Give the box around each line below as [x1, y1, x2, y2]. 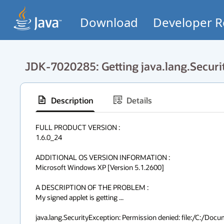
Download [80, 14, 138, 30]
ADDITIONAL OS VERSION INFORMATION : [35, 152, 170, 162]
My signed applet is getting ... [35, 192, 123, 202]
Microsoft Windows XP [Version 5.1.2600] [35, 162, 164, 172]
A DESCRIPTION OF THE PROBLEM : [35, 182, 148, 192]
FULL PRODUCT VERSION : [35, 122, 120, 132]
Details [126, 94, 152, 105]
